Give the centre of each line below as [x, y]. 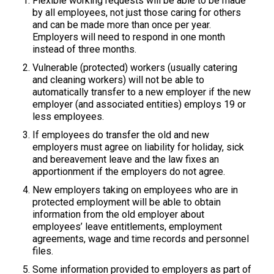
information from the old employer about [119, 214]
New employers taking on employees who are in [135, 190]
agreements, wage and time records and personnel [141, 239]
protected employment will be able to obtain [127, 202]
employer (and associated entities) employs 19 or [139, 104]
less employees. [68, 117]
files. [43, 251]
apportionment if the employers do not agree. [129, 172]
